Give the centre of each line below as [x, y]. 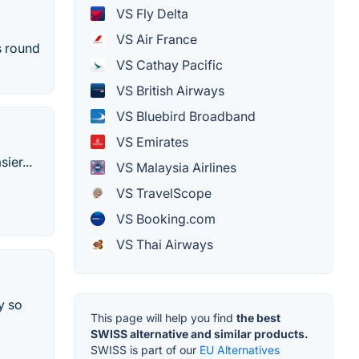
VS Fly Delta [151, 14]
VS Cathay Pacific [168, 65]
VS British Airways [169, 91]
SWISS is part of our [145, 350]
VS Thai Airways [163, 245]
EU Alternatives [240, 350]
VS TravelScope [162, 194]
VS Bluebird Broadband [184, 117]
